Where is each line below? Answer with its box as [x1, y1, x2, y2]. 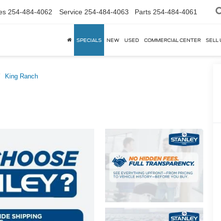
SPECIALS [76, 37, 102, 43]
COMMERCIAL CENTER [144, 37, 201, 43]
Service [59, 8, 82, 16]
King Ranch [5, 73, 38, 80]
